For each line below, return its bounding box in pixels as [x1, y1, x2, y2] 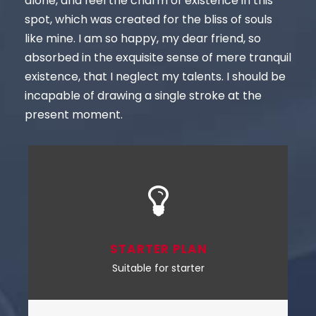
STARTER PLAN [109, 241, 207, 258]
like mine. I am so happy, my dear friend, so [25, 30, 261, 47]
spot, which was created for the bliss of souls [25, 11, 272, 28]
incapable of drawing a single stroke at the [25, 87, 262, 104]
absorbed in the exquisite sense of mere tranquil [25, 49, 291, 66]
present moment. [25, 107, 123, 123]
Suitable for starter [112, 261, 205, 276]
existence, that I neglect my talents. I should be [25, 68, 286, 85]
